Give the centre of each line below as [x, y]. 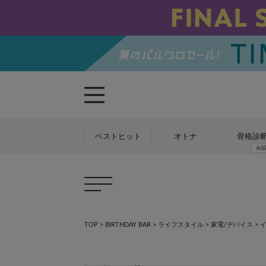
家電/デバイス [232, 225]
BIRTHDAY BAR [128, 225]
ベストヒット [118, 137]
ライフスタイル [181, 225]
